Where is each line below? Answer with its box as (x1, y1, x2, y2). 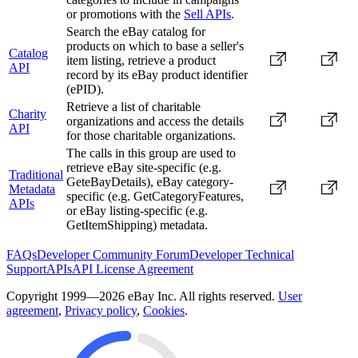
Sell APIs (184, 7, 231, 22)
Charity (9, 107, 46, 121)
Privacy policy (65, 304, 137, 318)
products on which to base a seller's (66, 39, 244, 54)
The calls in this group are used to (66, 146, 236, 161)
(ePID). (66, 82, 104, 97)
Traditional (9, 168, 63, 182)
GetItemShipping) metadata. (66, 218, 208, 233)
